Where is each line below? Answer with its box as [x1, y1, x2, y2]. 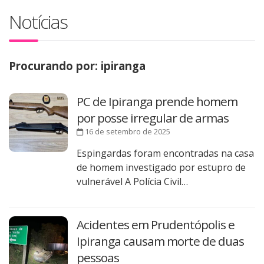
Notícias [9, 9, 67, 35]
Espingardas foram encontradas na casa [77, 147, 254, 160]
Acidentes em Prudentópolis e [77, 216, 235, 233]
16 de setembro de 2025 [83, 126, 170, 137]
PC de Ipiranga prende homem [77, 93, 237, 110]
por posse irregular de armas [77, 110, 229, 127]
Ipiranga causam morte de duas [77, 233, 244, 250]
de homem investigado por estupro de [77, 161, 246, 174]
